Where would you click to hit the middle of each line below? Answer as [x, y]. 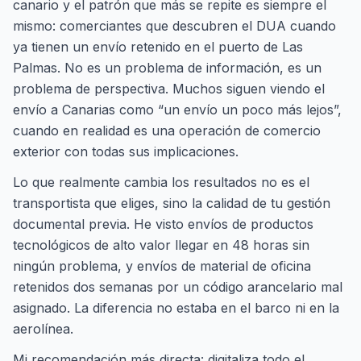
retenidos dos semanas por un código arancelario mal [178, 287]
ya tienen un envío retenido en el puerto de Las [158, 47]
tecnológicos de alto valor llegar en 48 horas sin [161, 245]
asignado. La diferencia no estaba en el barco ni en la [176, 308]
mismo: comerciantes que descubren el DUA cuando [174, 26]
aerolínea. [43, 329]
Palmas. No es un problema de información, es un [167, 68]
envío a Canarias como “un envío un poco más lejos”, [177, 110]
